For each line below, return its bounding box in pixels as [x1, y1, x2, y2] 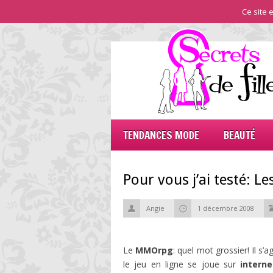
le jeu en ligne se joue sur [123, 258, 236, 270]
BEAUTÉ [224, 127, 255, 143]
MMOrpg [135, 244, 174, 256]
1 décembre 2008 [197, 204, 254, 213]
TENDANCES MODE [123, 127, 199, 143]
